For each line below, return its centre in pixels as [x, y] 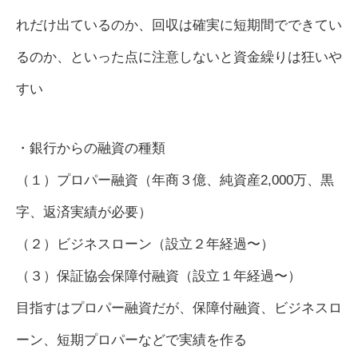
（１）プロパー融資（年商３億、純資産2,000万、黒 [175, 180]
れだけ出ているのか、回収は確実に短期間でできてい [179, 25]
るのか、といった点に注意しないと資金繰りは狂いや [179, 57]
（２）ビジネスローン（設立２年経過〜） [145, 244]
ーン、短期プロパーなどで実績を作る [131, 340]
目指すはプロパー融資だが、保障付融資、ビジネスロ [179, 308]
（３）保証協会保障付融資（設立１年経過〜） [159, 276]
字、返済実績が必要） [84, 212]
